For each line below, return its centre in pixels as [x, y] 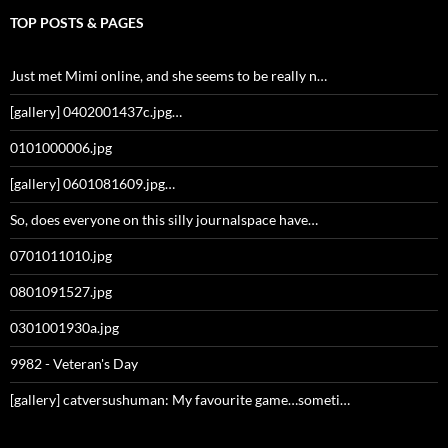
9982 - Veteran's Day [74, 364]
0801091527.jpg [61, 292]
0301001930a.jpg [64, 328]
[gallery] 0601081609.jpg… [92, 184]
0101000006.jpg [61, 148]
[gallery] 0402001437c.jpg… [96, 112]
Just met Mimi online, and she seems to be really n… [168, 76]
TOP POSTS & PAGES [77, 23]
